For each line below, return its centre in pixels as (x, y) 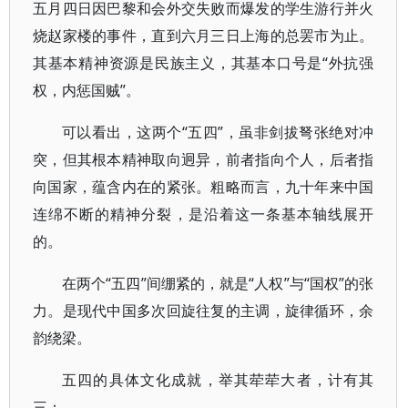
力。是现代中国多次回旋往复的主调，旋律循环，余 (204, 311)
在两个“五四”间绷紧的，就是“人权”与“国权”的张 (218, 283)
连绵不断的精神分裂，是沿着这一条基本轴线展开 (204, 214)
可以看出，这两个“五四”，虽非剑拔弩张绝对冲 (218, 132)
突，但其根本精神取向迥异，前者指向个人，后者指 (204, 159)
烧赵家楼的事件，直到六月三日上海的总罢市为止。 (204, 36)
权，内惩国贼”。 (87, 90)
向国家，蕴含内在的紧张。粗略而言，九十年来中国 (204, 187)
